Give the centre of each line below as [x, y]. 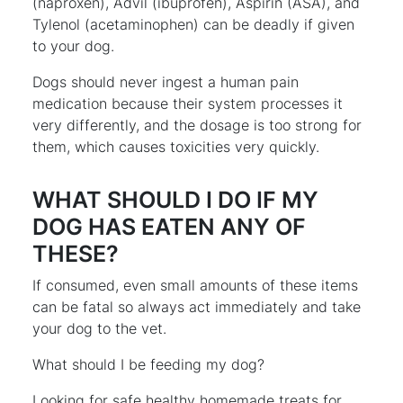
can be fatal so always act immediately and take [197, 306]
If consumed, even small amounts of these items [195, 285]
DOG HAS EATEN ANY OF [169, 226]
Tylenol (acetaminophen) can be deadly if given [193, 24]
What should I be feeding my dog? [148, 364]
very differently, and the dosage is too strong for [197, 125]
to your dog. [76, 45]
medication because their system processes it [188, 103]
